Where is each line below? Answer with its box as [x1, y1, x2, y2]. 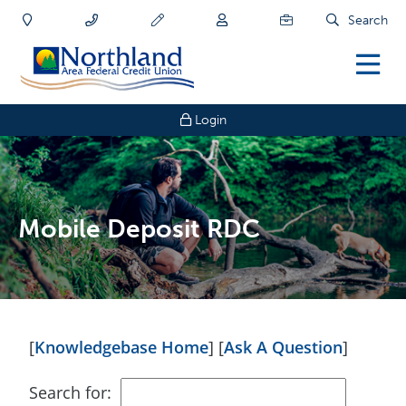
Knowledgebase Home [34, 336, 208, 358]
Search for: [29, 382, 111, 403]
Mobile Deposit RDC [18, 214, 260, 244]
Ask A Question [224, 336, 343, 358]
